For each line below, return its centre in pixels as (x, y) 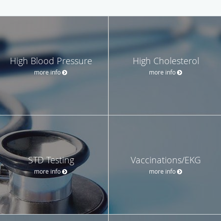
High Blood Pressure (51, 60)
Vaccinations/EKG (166, 160)
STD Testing (51, 160)
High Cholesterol (166, 60)
